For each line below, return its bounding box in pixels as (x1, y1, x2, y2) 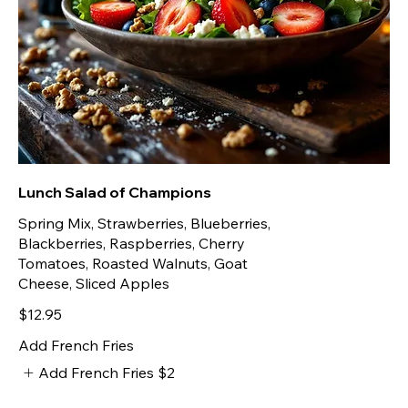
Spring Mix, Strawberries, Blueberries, (18, 213, 270, 232)
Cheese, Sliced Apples (18, 273, 169, 292)
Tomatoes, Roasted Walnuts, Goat (18, 253, 248, 272)
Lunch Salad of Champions (18, 182, 211, 201)
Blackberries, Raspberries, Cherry (18, 233, 245, 252)
